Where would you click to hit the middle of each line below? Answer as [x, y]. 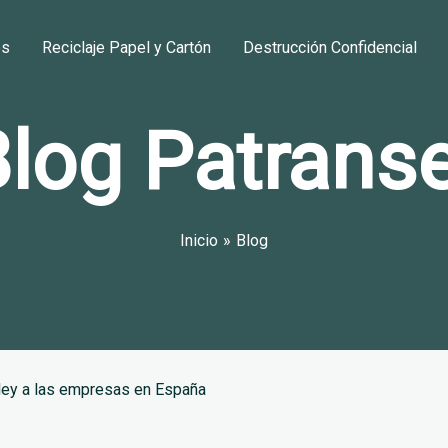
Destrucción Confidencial [329, 47]
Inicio [199, 240]
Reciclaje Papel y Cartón [126, 47]
